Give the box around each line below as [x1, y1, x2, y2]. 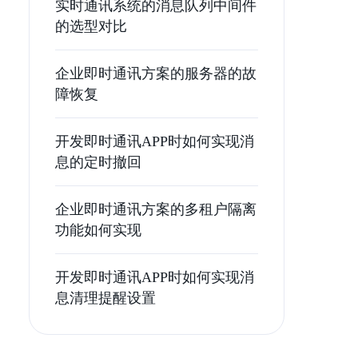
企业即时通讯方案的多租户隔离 [55, 201, 257, 217]
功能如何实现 [55, 222, 141, 238]
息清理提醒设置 [55, 290, 156, 306]
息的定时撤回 [55, 154, 141, 170]
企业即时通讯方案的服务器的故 [55, 66, 257, 82]
